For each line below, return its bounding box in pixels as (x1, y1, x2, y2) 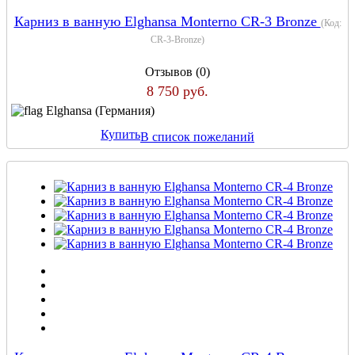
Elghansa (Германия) (46, 103, 155, 117)
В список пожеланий (140, 129, 254, 143)
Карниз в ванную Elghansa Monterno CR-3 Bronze (13, 13, 321, 29)
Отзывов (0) (145, 64, 210, 78)
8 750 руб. (147, 82, 208, 99)
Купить (101, 128, 140, 142)
